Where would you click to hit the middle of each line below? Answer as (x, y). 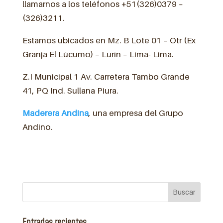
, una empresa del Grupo (136, 113)
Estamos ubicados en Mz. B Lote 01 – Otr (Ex (109, 40)
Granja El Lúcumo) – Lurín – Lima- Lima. (98, 54)
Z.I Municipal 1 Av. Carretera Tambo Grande (106, 76)
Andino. (37, 127)
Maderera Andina (55, 113)
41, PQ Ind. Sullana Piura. (70, 90)
